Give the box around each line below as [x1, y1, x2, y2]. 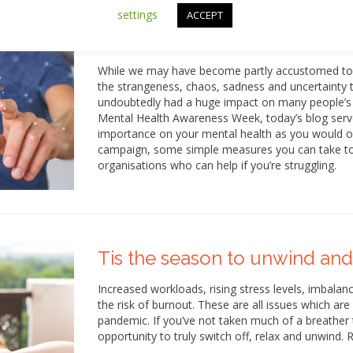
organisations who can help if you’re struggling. [98, 158, 336, 173]
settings [117, 6, 158, 22]
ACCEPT [186, 7, 223, 22]
